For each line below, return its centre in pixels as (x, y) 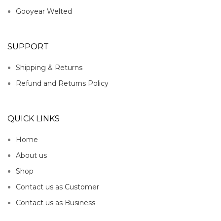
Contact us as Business (55, 203)
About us (31, 155)
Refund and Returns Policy (62, 83)
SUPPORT (28, 46)
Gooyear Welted (44, 11)
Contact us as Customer (57, 187)
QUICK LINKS (34, 118)
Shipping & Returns (49, 67)
